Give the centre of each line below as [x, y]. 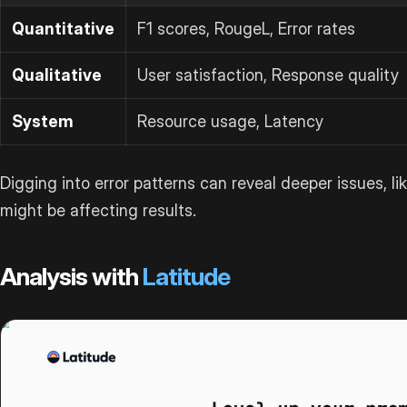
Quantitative [63, 28]
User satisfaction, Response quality [268, 74]
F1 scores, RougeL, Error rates [246, 28]
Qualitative [57, 74]
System [43, 121]
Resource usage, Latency [230, 121]
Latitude [186, 276]
